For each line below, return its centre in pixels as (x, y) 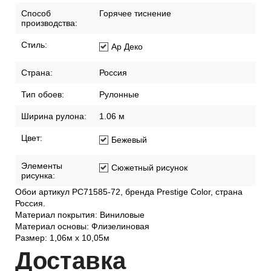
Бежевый (129, 205)
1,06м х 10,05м (129, 29)
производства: (49, 89)
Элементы (42, 231)
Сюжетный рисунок (149, 233)
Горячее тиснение (135, 79)
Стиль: (34, 110)
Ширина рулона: (54, 182)
